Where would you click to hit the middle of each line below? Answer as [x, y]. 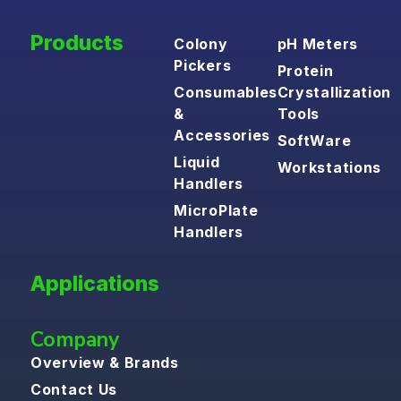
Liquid [197, 162]
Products [77, 43]
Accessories [222, 136]
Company [75, 340]
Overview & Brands [105, 363]
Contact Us [74, 390]
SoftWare [314, 141]
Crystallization [334, 93]
